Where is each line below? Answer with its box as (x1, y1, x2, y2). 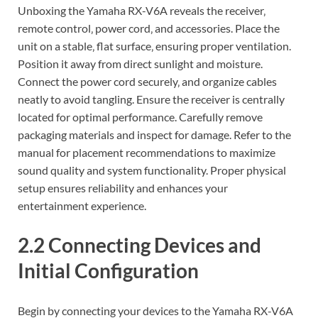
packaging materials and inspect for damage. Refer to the (18, 128, 291, 142)
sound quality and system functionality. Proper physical (18, 163, 286, 177)
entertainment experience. (18, 199, 146, 213)
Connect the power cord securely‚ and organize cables (18, 75, 277, 89)
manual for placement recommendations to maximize (18, 146, 275, 160)
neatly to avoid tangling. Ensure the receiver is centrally (18, 92, 285, 106)
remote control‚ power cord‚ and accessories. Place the (18, 21, 280, 35)
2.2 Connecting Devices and (18, 233, 261, 258)
